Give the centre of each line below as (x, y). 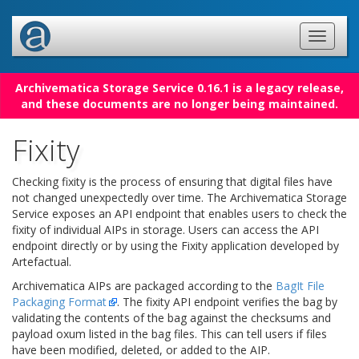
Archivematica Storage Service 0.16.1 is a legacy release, (179, 88)
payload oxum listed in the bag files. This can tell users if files (169, 334)
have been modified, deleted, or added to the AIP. (141, 350)
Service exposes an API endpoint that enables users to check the (179, 214)
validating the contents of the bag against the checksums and (171, 318)
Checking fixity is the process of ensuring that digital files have (172, 182)
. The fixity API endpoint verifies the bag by (227, 302)
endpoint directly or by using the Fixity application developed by (175, 246)
